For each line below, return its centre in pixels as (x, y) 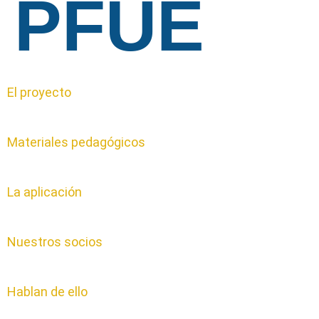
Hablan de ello (47, 292)
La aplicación (45, 192)
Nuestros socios (55, 242)
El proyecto (39, 93)
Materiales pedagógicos (76, 142)
